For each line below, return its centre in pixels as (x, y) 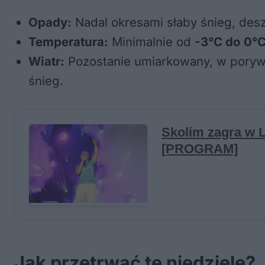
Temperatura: (68, 42)
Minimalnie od (151, 42)
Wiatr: (46, 61)
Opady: (50, 22)
